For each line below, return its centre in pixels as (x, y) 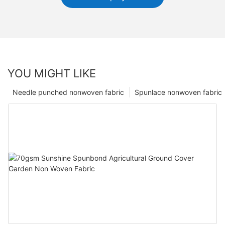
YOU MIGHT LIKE (52, 74)
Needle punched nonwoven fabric (68, 92)
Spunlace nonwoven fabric (178, 92)
